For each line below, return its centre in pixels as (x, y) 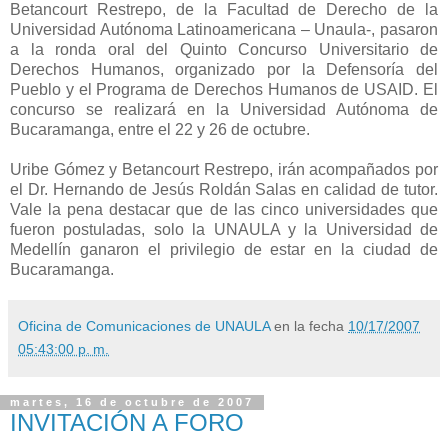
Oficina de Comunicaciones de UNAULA (144, 325)
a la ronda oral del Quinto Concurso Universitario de (224, 49)
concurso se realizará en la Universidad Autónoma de (224, 109)
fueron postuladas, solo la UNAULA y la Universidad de (224, 229)
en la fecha (311, 325)
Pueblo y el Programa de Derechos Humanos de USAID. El (224, 89)
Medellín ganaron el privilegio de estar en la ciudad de (224, 249)
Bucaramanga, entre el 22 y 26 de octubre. (160, 129)
